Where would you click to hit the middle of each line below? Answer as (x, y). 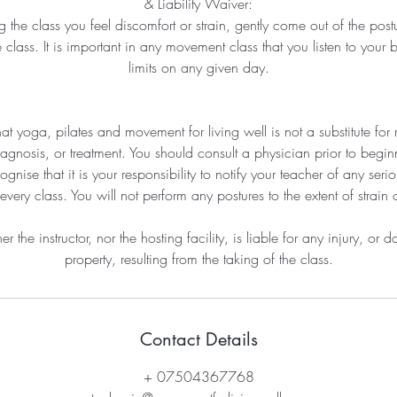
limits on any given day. (198, 67)
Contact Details (198, 339)
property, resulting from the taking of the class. (198, 259)
